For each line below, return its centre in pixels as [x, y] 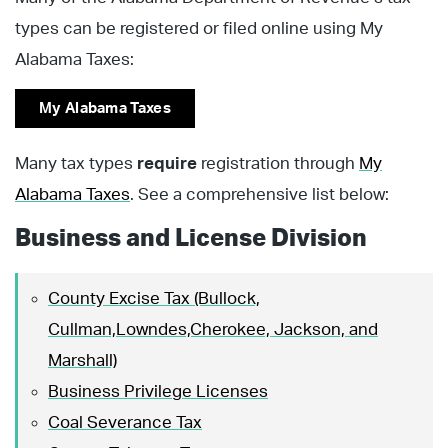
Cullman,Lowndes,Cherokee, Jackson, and [213, 329]
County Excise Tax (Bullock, [154, 298]
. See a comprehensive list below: [259, 195]
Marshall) [82, 360]
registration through [278, 164]
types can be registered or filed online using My [199, 28]
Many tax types [76, 164]
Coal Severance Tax [125, 422]
